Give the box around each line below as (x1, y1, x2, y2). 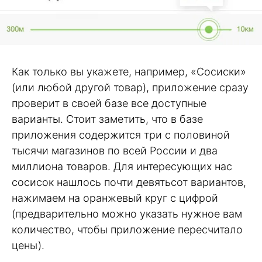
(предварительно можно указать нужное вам (12, 207, 242, 220)
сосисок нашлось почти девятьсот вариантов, (12, 175, 246, 188)
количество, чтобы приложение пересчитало (12, 223, 243, 236)
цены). (12, 239, 44, 251)
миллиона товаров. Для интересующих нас (12, 160, 232, 173)
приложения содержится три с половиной (12, 128, 230, 141)
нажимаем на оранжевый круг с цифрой (12, 191, 218, 204)
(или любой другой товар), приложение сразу (12, 81, 249, 94)
